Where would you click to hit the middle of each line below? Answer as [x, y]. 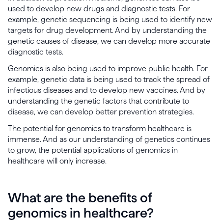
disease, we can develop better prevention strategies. [101, 112]
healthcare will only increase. [57, 161]
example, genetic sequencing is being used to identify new [110, 19]
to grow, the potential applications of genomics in [93, 150]
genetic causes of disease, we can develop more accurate [109, 41]
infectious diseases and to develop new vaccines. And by [107, 90]
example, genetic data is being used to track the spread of [109, 79]
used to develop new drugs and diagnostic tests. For [99, 9]
